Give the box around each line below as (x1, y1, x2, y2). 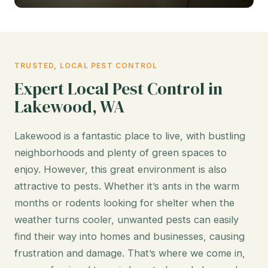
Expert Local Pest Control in (14, 77, 223, 100)
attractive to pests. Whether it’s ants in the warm (14, 179, 239, 192)
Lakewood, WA (14, 95, 124, 118)
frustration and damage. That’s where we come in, (14, 246, 245, 259)
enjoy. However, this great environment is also (14, 163, 227, 175)
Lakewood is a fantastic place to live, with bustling (14, 129, 245, 142)
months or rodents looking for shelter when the (14, 196, 234, 209)
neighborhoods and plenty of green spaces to (14, 146, 227, 159)
